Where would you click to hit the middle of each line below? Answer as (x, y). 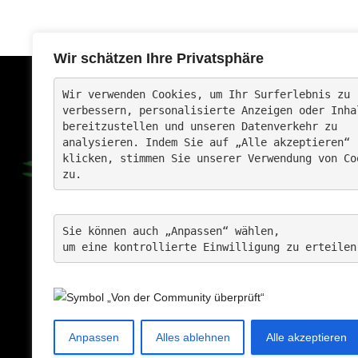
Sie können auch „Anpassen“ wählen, (174, 231)
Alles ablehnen (193, 338)
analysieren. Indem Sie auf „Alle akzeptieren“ (209, 142)
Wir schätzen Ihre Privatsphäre (159, 58)
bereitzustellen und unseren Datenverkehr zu (203, 126)
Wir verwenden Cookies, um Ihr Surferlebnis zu (209, 94)
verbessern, (100, 110)
